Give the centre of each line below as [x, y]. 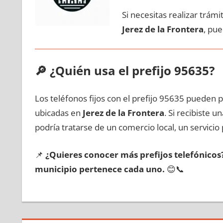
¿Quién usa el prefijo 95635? [132, 70]
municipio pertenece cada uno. [100, 169]
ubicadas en [58, 113]
